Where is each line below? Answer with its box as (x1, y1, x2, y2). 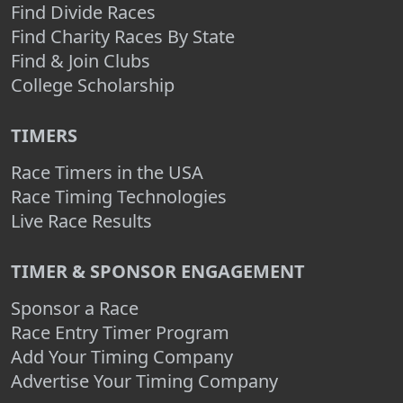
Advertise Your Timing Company (11, 369, 278, 393)
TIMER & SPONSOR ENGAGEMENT (11, 259, 305, 283)
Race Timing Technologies (11, 184, 227, 209)
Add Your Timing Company (11, 345, 233, 369)
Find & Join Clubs (11, 49, 150, 73)
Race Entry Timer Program (11, 320, 229, 345)
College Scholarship (11, 73, 175, 97)
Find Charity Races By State (11, 24, 235, 49)
